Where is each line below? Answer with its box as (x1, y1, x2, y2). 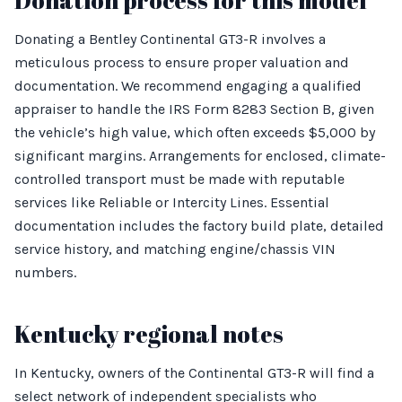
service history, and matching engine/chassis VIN (14, 240, 336, 258)
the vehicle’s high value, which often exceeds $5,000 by (14, 124, 375, 141)
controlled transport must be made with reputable (14, 170, 345, 188)
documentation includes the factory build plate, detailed (14, 217, 384, 234)
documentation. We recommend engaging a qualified (14, 77, 362, 94)
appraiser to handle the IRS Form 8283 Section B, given (14, 100, 374, 118)
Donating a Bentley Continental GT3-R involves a (14, 31, 326, 48)
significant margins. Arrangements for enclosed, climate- (14, 147, 386, 164)
